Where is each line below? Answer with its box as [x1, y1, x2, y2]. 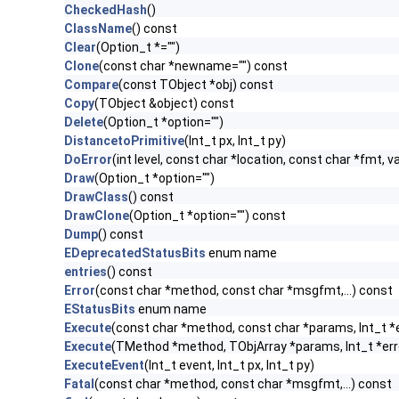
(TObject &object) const [94, 96, 234, 110]
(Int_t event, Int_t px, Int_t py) [144, 358, 314, 372]
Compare [64, 77, 118, 92]
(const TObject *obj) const [118, 77, 273, 92]
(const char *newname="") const [99, 59, 288, 73]
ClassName [64, 21, 132, 36]
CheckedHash [64, 3, 147, 17]
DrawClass [64, 190, 128, 204]
